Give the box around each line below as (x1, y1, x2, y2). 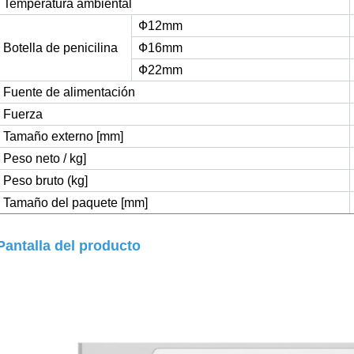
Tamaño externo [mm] (2, 129, 123, 143)
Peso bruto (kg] (2, 173, 88, 187)
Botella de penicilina (2, 40, 118, 55)
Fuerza (2, 107, 43, 121)
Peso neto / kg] (2, 151, 86, 165)
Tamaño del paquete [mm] (2, 195, 148, 209)
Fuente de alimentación (2, 85, 135, 99)
